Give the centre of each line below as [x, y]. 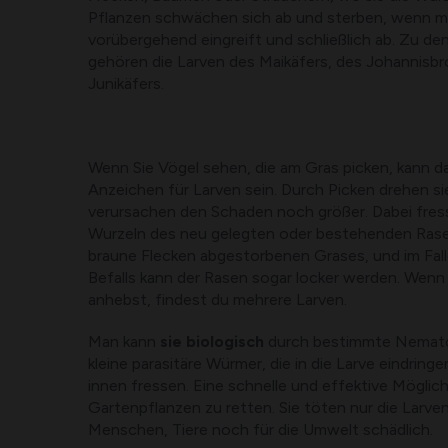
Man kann [124, 342]
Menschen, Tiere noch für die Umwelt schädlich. [260, 430]
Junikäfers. [126, 84]
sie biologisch [214, 342]
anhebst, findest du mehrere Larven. [217, 300]
